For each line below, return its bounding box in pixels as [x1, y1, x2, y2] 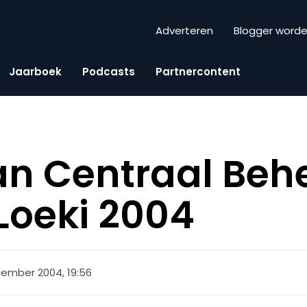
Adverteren [156, 23, 213, 38]
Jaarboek [9, 64, 62, 79]
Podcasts [82, 64, 135, 79]
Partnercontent [156, 64, 241, 79]
